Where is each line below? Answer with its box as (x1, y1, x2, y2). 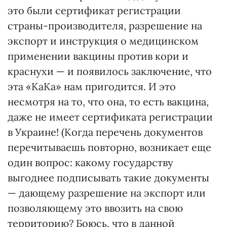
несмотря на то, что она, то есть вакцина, (8, 95, 209, 108)
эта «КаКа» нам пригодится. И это (8, 80, 176, 93)
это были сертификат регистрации (8, 4, 181, 17)
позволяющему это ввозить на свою (8, 202, 183, 214)
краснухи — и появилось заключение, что (8, 65, 212, 78)
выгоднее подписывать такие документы (8, 171, 209, 184)
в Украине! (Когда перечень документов (8, 126, 203, 138)
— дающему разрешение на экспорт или (8, 186, 206, 199)
